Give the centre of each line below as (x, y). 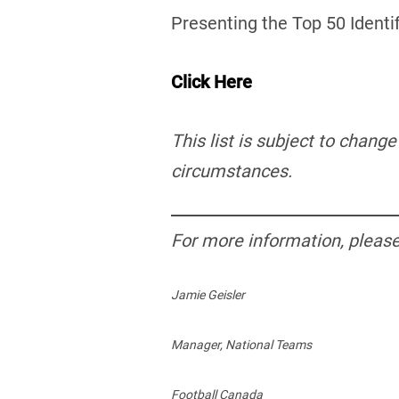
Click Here (212, 81)
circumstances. (232, 171)
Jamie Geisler (208, 294)
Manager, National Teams (241, 344)
